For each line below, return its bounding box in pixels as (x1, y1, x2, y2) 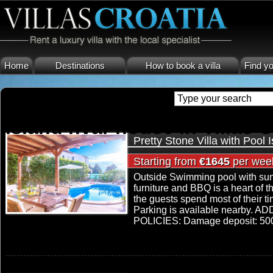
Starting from (133, 155, 199, 168)
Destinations (55, 60, 105, 71)
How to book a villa (145, 60, 221, 71)
